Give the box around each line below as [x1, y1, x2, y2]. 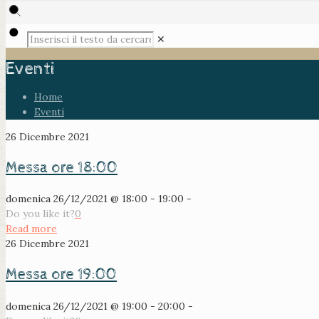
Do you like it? [6, 207, 75, 220]
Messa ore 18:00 [6, 158, 117, 177]
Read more [6, 222, 57, 235]
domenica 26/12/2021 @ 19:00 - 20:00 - [6, 299, 193, 313]
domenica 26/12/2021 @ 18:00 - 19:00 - [6, 192, 192, 205]
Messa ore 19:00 [6, 266, 117, 285]
